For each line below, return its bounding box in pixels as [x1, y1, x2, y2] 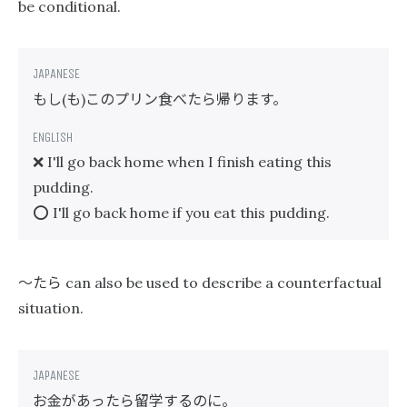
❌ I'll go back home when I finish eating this [33, 153, 332, 171]
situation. [18, 299, 84, 317]
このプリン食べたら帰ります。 [85, 87, 287, 109]
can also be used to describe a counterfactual [62, 273, 382, 292]
